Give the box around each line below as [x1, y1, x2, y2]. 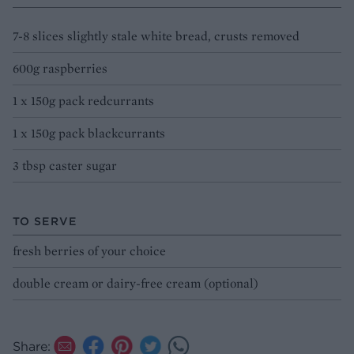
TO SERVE [13, 214, 77, 229]
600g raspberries [13, 60, 107, 77]
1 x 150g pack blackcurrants [13, 125, 165, 142]
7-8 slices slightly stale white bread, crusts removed [13, 28, 299, 45]
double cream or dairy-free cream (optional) [13, 275, 258, 292]
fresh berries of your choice [13, 243, 166, 260]
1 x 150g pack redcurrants [13, 92, 154, 110]
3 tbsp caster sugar [13, 157, 117, 175]
